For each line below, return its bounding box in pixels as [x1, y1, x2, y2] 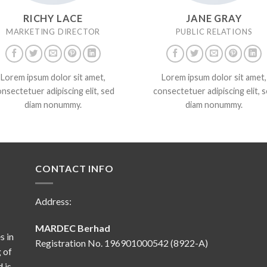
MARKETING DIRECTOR [5, 26, 101, 36]
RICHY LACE [23, 12, 83, 24]
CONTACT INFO [35, 163, 114, 175]
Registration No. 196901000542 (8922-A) [35, 237, 208, 249]
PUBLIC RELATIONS [175, 26, 253, 36]
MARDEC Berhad [35, 222, 110, 234]
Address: [35, 195, 72, 207]
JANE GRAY [186, 12, 242, 24]
